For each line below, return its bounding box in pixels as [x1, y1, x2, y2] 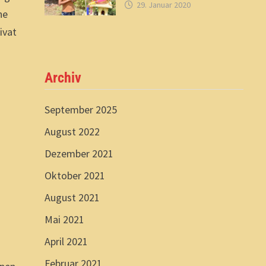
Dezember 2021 [44, 146, 113, 160]
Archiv [44, 69, 81, 86]
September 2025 [44, 102, 117, 116]
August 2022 [44, 124, 100, 138]
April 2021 [44, 234, 88, 248]
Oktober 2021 [44, 168, 105, 182]
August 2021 [44, 190, 100, 204]
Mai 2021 [44, 212, 84, 226]
